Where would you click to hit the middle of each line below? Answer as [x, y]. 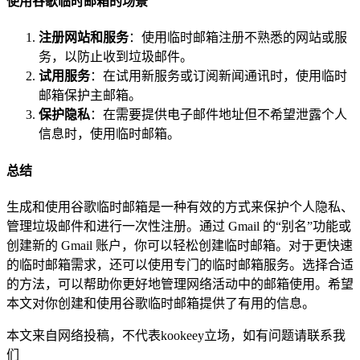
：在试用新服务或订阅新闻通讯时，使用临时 [219, 76]
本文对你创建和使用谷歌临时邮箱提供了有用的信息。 [161, 303]
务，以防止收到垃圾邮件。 [116, 57]
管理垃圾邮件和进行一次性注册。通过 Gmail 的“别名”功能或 [179, 226]
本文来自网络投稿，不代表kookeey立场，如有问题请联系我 [176, 335]
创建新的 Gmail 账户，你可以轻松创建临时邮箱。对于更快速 [180, 245]
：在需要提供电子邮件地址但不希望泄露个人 [219, 115]
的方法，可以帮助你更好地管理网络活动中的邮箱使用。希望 [180, 284]
